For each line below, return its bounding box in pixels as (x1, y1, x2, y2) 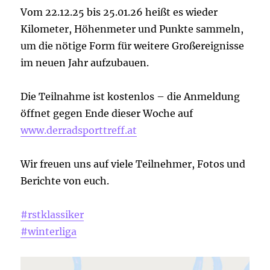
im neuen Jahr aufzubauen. (20, 57, 149, 69)
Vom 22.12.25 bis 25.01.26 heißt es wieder (20, 6, 218, 19)
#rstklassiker (20, 209, 84, 221)
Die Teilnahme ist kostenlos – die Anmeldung (20, 90, 240, 103)
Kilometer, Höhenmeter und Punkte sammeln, (20, 23, 244, 36)
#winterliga (20, 225, 77, 238)
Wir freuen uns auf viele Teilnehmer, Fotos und (20, 158, 246, 171)
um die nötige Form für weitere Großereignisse (20, 40, 245, 52)
